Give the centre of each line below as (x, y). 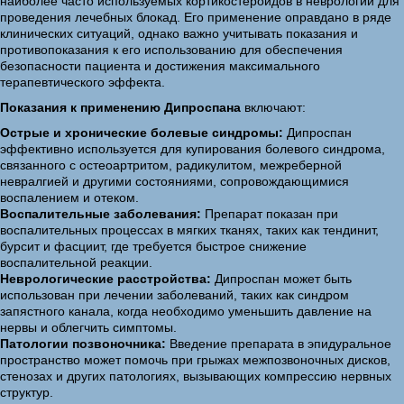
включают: (273, 107)
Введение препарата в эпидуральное (279, 344)
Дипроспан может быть (281, 279)
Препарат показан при (270, 214)
